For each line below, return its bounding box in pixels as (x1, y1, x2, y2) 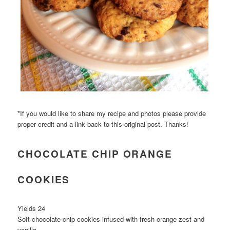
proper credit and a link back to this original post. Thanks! (17, 119, 189, 129)
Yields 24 (17, 203, 46, 213)
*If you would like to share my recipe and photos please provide (17, 108, 206, 119)
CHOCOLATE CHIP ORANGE (17, 146, 172, 161)
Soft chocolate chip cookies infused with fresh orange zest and (17, 214, 205, 224)
